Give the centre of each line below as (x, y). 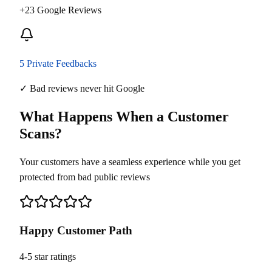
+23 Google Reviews (60, 10)
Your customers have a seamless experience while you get (130, 161)
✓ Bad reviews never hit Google (82, 88)
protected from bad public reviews (85, 177)
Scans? (41, 133)
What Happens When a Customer (124, 116)
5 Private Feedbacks (58, 63)
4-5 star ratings (48, 257)
